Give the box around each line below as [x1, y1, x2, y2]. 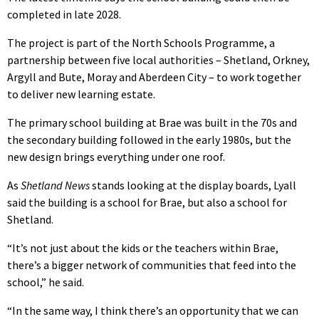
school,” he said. [7, 274, 84, 289]
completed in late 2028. [7, 6, 121, 21]
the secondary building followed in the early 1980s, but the [7, 132, 291, 147]
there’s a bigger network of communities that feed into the [7, 257, 296, 272]
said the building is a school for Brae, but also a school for [7, 194, 287, 209]
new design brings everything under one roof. [7, 149, 225, 164]
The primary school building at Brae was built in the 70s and [7, 115, 297, 130]
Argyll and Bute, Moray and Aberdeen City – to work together [7, 69, 301, 84]
